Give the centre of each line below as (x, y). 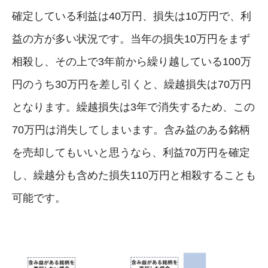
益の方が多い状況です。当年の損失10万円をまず (131, 39)
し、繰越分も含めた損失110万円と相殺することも (134, 175)
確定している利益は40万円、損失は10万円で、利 (132, 16)
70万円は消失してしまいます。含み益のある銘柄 (131, 130)
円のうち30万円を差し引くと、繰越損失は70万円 (132, 84)
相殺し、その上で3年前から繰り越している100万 (132, 61)
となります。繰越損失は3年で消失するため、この (133, 107)
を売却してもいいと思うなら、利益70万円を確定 (131, 152)
